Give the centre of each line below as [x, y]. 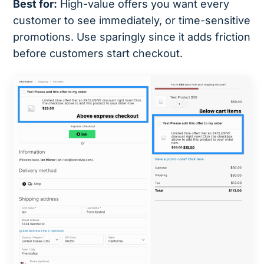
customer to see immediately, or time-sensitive [132, 21]
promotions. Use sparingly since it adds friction [132, 37]
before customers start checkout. [98, 54]
